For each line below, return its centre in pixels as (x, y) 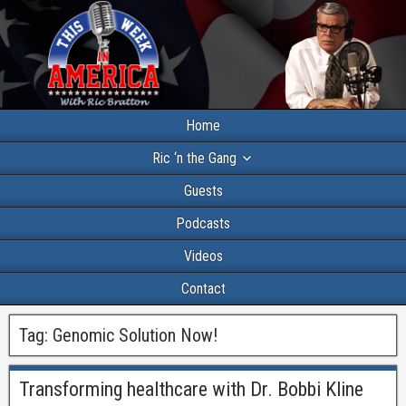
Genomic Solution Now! (135, 336)
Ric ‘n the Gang (194, 159)
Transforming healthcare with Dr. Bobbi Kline (191, 390)
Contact (203, 289)
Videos (203, 256)
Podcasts (203, 224)
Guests (203, 191)
